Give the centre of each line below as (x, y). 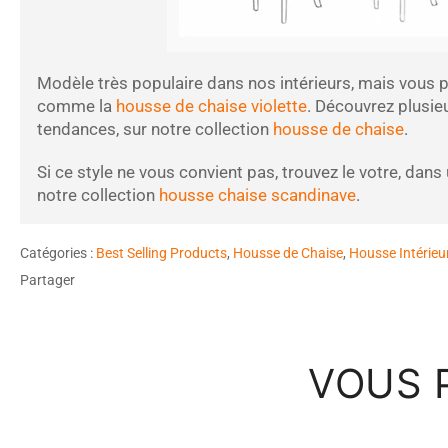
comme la (76, 105)
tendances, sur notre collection (153, 128)
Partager (47, 279)
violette (279, 105)
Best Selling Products (161, 252)
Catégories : (56, 252)
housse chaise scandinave (257, 194)
